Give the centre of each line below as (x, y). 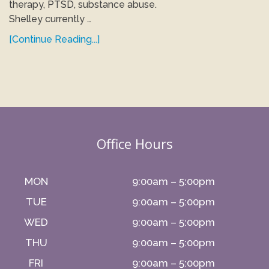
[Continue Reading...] (54, 39)
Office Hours (134, 144)
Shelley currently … (50, 19)
